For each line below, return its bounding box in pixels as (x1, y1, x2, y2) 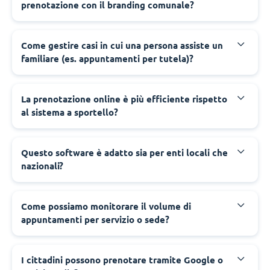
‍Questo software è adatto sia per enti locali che (21, 147, 228, 158)
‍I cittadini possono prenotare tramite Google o (21, 254, 223, 265)
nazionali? (21, 160, 63, 171)
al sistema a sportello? (21, 107, 118, 118)
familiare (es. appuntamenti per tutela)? (21, 53, 193, 64)
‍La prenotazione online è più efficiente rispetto (21, 93, 227, 104)
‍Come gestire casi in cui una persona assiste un (21, 40, 223, 51)
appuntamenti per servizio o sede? (21, 214, 169, 225)
